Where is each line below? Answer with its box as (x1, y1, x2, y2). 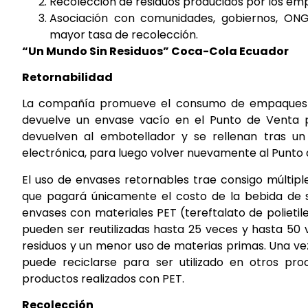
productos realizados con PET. (22, 270, 184, 287)
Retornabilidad (22, 69, 113, 86)
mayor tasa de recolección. (49, 26, 198, 43)
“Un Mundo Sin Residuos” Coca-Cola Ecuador (22, 43, 289, 59)
